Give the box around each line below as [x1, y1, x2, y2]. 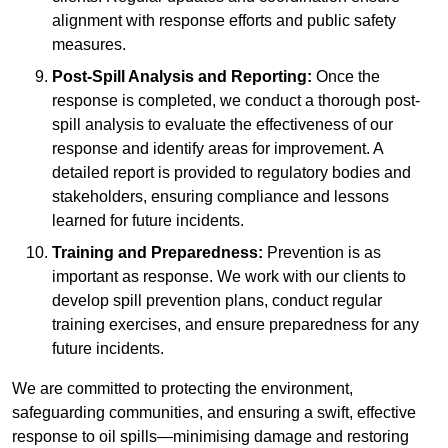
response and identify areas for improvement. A [52, 140, 383, 158]
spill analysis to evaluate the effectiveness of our [52, 116, 393, 134]
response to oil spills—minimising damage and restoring [12, 428, 409, 446]
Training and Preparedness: [52, 244, 263, 262]
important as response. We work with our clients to [52, 268, 406, 286]
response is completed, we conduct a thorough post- [52, 92, 420, 110]
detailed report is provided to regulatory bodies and [52, 164, 411, 182]
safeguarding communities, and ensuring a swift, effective [12, 404, 416, 422]
